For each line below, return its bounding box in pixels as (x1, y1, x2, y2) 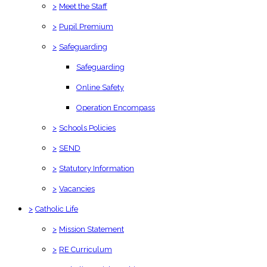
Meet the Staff (59, 1, 107, 11)
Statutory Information (59, 163, 134, 173)
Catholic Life (35, 204, 78, 213)
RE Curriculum (59, 244, 112, 254)
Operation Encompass (76, 103, 155, 112)
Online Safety (76, 82, 124, 92)
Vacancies (59, 184, 95, 193)
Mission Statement (59, 224, 124, 234)
